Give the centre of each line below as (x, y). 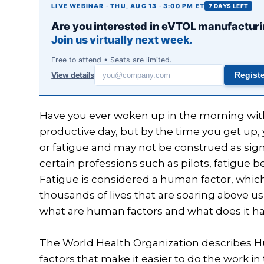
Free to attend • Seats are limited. (112, 60)
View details (73, 75)
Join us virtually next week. (122, 40)
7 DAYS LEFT (229, 6)
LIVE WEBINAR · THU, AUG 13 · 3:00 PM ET (128, 6)
